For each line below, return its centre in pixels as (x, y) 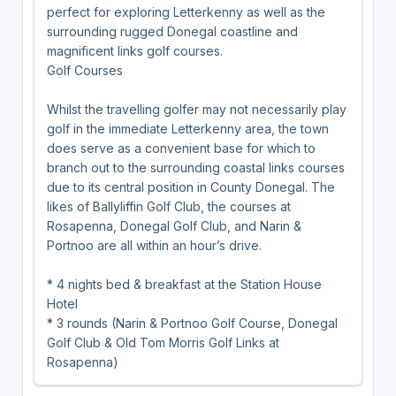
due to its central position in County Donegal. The (190, 187)
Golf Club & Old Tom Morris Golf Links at (163, 342)
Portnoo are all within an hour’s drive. (154, 245)
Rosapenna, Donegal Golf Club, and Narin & (174, 225)
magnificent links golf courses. (134, 50)
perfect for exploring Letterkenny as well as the (186, 11)
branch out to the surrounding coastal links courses (195, 167)
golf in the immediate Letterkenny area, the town (187, 128)
